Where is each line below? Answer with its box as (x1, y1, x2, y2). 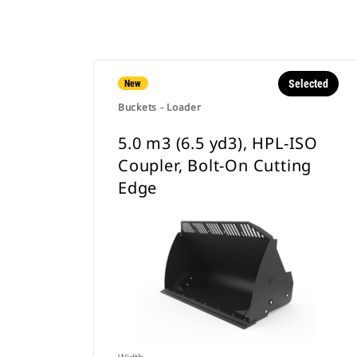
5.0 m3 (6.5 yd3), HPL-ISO (118, 132, 319, 154)
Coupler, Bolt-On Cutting (118, 155, 312, 176)
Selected (288, 77, 328, 90)
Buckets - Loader (118, 100, 202, 114)
